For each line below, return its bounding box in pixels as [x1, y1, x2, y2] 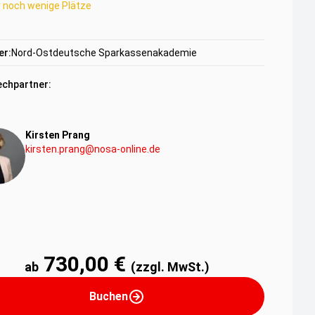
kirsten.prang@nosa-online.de [25, 143, 160, 155]
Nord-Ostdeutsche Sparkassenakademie [11, 47, 197, 58]
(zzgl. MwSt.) [130, 259, 210, 274]
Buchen [89, 290, 128, 303]
